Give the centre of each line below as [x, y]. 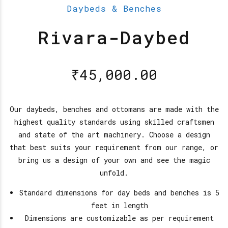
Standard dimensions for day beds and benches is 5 [119, 193]
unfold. [114, 173]
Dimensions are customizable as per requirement [119, 218]
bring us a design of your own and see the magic [114, 160]
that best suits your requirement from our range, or [114, 148]
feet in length [119, 206]
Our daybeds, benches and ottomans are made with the [114, 109]
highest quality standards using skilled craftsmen [114, 122]
